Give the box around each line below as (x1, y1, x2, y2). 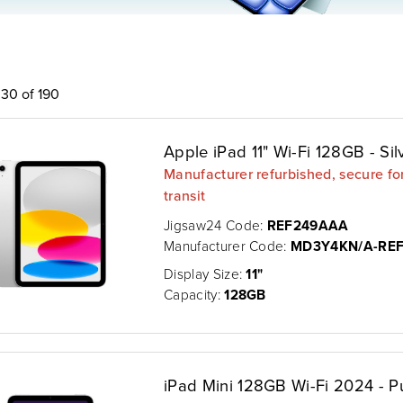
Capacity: (164, 283, 225, 304)
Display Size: (164, 263, 246, 283)
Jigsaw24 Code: (164, 214, 267, 235)
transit (164, 184, 206, 205)
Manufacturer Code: (164, 235, 291, 255)
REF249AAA (266, 214, 349, 236)
